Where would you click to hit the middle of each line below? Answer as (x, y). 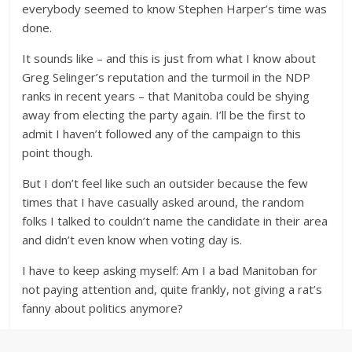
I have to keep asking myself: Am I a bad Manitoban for (170, 270)
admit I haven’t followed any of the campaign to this (162, 134)
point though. (58, 152)
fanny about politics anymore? (103, 308)
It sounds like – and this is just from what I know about (169, 58)
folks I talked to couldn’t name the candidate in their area (175, 221)
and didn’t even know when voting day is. (132, 240)
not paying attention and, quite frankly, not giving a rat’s (172, 289)
